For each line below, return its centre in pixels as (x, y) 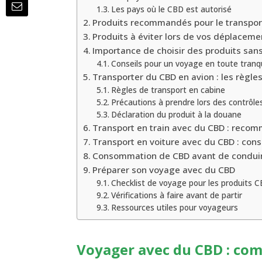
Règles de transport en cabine (168, 90)
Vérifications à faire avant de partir (176, 195)
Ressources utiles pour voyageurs (174, 208)
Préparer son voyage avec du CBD (164, 170)
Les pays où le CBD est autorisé (171, 9)
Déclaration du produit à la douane (176, 115)
